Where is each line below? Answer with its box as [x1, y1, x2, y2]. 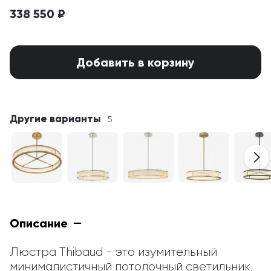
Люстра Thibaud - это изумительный [10, 245, 217, 259]
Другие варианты [10, 113, 100, 125]
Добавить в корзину [76, 55, 195, 70]
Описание [10, 216, 68, 230]
